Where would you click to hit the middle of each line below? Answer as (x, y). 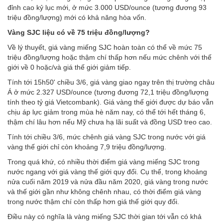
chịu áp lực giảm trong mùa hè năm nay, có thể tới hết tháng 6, (107, 112)
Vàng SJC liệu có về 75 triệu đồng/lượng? (79, 33)
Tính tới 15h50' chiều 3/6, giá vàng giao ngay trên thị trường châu (111, 82)
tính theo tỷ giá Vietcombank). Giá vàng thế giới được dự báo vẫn (111, 102)
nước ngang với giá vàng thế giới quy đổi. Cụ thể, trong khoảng (107, 172)
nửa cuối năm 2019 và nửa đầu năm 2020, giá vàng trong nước (108, 182)
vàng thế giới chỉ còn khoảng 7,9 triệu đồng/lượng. (87, 147)
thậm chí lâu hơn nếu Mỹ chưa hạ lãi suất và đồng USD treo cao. (111, 122)
